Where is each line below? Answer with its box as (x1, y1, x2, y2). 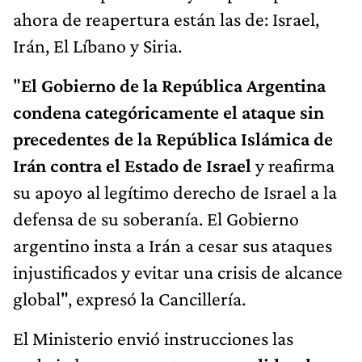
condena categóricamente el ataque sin (13, 101, 324, 124)
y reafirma (251, 154, 335, 177)
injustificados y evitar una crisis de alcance (13, 261, 343, 284)
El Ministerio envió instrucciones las (13, 327, 293, 350)
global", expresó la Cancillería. (13, 288, 246, 310)
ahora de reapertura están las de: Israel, (13, 8, 319, 31)
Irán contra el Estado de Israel (13, 154, 251, 177)
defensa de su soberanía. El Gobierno (13, 208, 299, 230)
